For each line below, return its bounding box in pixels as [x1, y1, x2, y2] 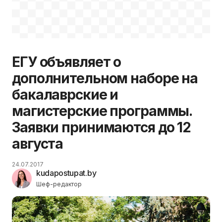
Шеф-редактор [36, 180, 82, 188]
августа [12, 135, 63, 152]
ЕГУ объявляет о [12, 53, 121, 70]
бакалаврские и [12, 86, 118, 103]
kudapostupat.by [36, 167, 97, 178]
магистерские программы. [12, 102, 192, 119]
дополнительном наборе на [12, 69, 198, 87]
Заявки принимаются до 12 [12, 118, 191, 136]
